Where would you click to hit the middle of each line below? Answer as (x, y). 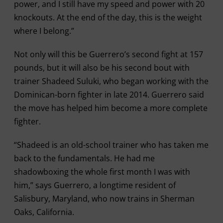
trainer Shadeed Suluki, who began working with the (111, 81)
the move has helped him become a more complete (111, 108)
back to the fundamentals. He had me (84, 158)
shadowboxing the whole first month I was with (102, 172)
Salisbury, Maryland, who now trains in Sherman (104, 199)
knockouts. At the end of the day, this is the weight (108, 17)
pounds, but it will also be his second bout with (102, 68)
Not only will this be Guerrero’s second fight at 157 (108, 54)
